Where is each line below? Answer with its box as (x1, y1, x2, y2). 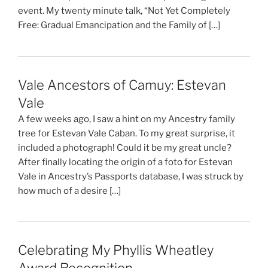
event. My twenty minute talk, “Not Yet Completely (18, 5, 230, 17)
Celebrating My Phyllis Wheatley (18, 242, 214, 258)
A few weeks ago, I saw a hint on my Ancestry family (18, 113, 235, 124)
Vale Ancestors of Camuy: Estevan (18, 77, 226, 93)
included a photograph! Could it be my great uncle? (18, 142, 233, 153)
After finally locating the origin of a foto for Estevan (18, 156, 233, 167)
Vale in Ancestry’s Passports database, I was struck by (18, 170, 243, 182)
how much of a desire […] (18, 185, 121, 196)
